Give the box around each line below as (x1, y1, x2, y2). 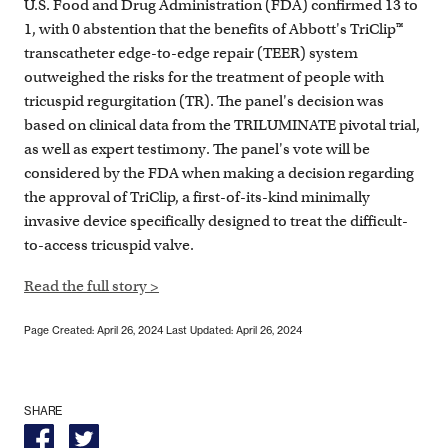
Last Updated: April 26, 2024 (166, 323, 302, 337)
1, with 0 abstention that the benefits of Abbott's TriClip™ (24, 20, 403, 39)
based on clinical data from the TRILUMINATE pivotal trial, (24, 116, 420, 135)
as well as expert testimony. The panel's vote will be (24, 140, 370, 159)
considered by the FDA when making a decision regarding (24, 164, 414, 183)
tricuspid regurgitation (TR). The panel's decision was (24, 92, 384, 111)
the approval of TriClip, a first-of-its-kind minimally (24, 188, 370, 207)
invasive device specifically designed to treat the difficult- (24, 212, 408, 231)
